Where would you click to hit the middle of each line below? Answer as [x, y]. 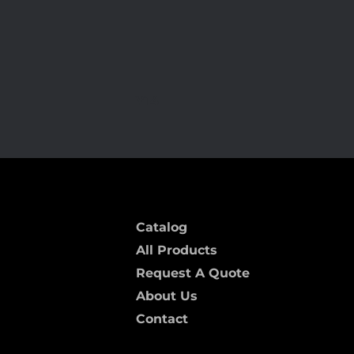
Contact [162, 318]
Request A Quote [193, 273]
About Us [167, 296]
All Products [177, 250]
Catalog [162, 227]
